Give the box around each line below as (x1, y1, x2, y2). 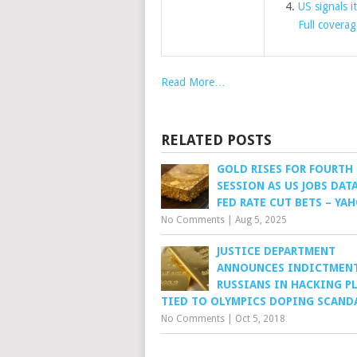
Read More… (161, 76, 226, 88)
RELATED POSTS (161, 131, 272, 148)
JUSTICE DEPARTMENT (217, 245, 335, 257)
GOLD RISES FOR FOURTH (217, 163, 353, 175)
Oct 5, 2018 (235, 313, 285, 324)
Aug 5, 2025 (235, 214, 287, 226)
